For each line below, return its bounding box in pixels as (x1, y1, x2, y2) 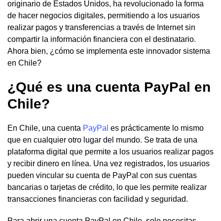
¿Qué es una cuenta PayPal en (7, 79, 211, 95)
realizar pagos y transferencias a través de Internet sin (7, 23, 195, 32)
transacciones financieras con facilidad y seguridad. (7, 194, 188, 203)
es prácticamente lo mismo (109, 123, 204, 132)
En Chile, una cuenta (7, 123, 83, 132)
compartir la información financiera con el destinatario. (7, 35, 196, 43)
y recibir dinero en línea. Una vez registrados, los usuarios (7, 159, 210, 168)
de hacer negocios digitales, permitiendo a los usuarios (7, 11, 200, 20)
